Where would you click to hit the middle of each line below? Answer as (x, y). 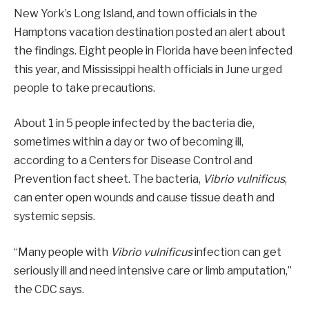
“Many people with (62, 252)
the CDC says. (49, 289)
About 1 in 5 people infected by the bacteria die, (134, 123)
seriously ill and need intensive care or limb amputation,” (153, 270)
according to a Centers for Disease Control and (133, 161)
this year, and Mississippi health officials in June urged (148, 69)
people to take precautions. (84, 88)
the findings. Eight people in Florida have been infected (153, 50)
